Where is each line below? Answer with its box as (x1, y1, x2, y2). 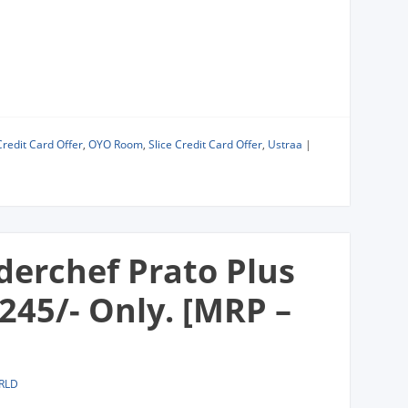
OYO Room (88, 136, 143, 152)
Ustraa (268, 136, 302, 152)
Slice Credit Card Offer (148, 136, 262, 152)
